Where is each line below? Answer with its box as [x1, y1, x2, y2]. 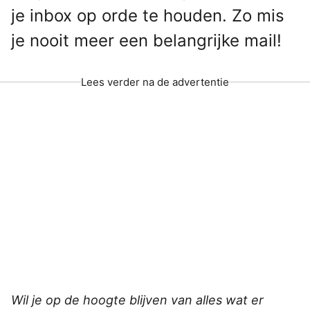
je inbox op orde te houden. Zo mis [11, 5, 284, 26]
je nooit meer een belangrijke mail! [11, 30, 282, 51]
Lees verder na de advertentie [81, 75, 229, 89]
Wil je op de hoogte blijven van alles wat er [11, 292, 264, 307]
